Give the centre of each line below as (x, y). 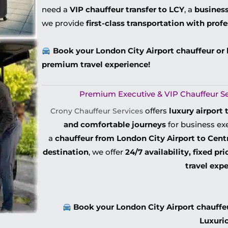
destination (66, 152)
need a (56, 9)
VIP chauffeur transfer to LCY (127, 9)
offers (156, 111)
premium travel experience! (96, 64)
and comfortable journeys (115, 124)
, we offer (107, 152)
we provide (64, 23)
